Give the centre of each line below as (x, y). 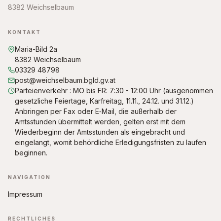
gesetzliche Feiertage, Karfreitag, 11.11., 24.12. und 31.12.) (104, 101)
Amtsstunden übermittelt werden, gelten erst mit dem (100, 122)
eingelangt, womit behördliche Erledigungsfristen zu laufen (110, 143)
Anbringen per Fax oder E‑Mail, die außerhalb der (96, 111)
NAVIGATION (29, 177)
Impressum (25, 194)
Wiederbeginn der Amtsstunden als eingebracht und (100, 132)
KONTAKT (24, 32)
